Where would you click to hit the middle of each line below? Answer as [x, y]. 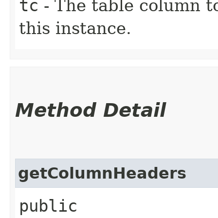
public [48, 206]
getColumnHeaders [102, 173]
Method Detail [91, 110]
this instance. [75, 28]
